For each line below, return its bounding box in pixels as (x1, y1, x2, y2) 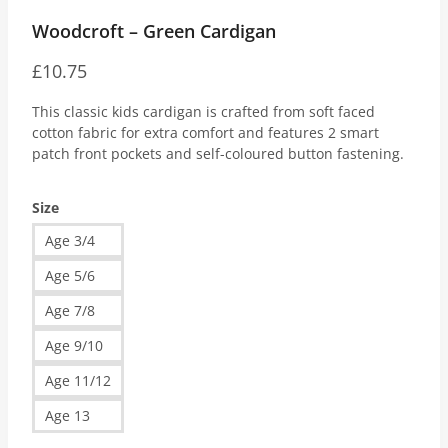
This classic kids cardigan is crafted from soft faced (32, 102, 375, 122)
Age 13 (45, 406, 90, 426)
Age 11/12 (45, 371, 111, 391)
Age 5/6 (45, 266, 95, 286)
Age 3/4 (45, 231, 95, 251)
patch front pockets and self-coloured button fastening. (32, 144, 404, 164)
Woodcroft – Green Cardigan (32, 19, 276, 44)
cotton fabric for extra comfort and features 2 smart (32, 123, 379, 143)
